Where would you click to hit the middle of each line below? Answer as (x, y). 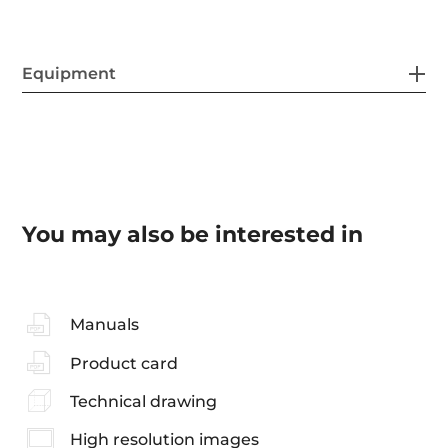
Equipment (69, 73)
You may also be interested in (193, 234)
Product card (123, 363)
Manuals (104, 325)
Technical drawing (143, 401)
